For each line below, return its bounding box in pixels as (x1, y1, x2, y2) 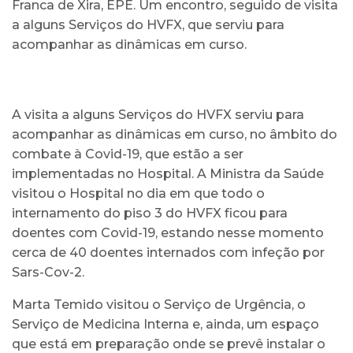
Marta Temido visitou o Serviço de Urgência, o (12, 296, 306, 312)
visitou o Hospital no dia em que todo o (12, 185, 265, 201)
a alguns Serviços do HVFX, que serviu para (12, 17, 284, 32)
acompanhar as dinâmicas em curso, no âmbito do (12, 126, 337, 142)
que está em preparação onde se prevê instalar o (12, 336, 325, 351)
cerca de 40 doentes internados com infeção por (12, 244, 325, 260)
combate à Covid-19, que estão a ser (12, 146, 243, 162)
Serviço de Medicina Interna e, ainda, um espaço (12, 316, 319, 332)
